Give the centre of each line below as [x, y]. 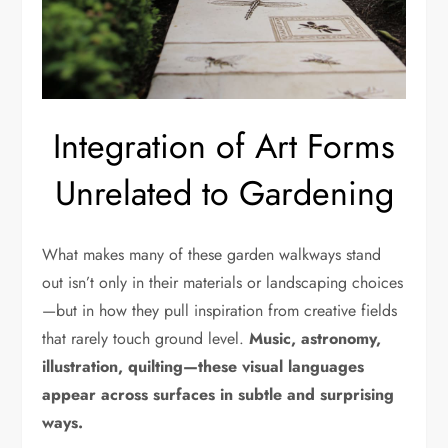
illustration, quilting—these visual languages [203, 367]
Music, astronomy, [315, 339]
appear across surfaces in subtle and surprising [218, 395]
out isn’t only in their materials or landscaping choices [223, 283]
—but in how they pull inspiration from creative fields [220, 311]
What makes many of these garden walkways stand [212, 255]
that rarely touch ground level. [146, 339]
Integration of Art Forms [224, 147]
